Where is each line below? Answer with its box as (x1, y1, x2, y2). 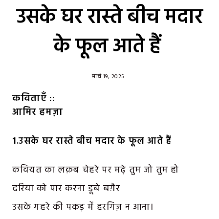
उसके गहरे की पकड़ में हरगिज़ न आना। (12, 199, 154, 215)
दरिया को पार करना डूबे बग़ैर (12, 181, 120, 196)
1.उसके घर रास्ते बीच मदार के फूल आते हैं (12, 133, 175, 149)
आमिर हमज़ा (12, 105, 63, 121)
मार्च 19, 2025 (92, 72, 125, 82)
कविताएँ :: (12, 91, 55, 107)
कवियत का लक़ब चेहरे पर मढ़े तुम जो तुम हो (12, 162, 179, 177)
